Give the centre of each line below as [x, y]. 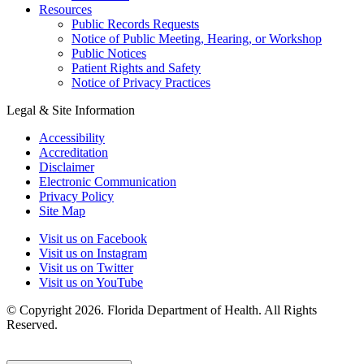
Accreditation [74, 153]
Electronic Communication [108, 182]
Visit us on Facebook [93, 239]
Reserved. [32, 325]
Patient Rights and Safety [136, 68]
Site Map [62, 211]
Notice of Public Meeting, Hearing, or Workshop [197, 39]
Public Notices [109, 54]
